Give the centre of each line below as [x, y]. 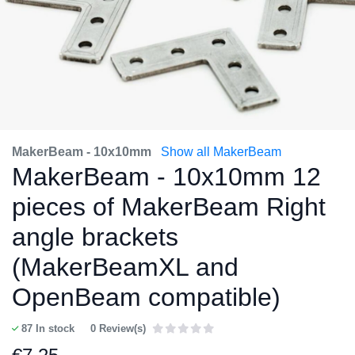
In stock [53, 328]
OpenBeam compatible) [146, 297]
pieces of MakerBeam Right [169, 207]
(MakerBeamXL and [125, 267]
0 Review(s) [118, 328]
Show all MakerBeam [221, 152]
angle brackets [95, 237]
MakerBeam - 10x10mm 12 [166, 177]
